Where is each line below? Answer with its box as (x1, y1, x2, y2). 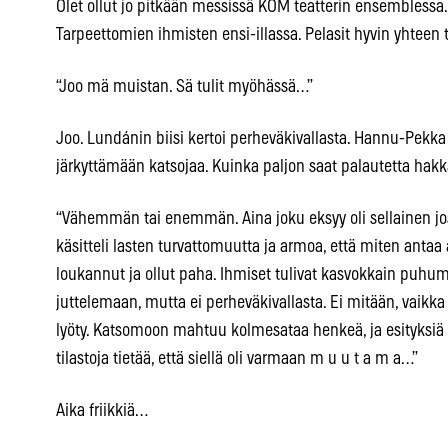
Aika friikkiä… (56, 402, 148, 421)
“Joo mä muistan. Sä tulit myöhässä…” (56, 78, 313, 97)
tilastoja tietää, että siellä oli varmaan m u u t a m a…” (56, 350, 418, 369)
